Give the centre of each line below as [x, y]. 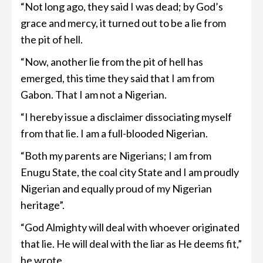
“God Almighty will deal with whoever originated [130, 227]
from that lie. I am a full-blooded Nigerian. [114, 133]
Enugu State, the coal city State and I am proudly [130, 172]
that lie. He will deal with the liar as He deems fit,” [131, 243]
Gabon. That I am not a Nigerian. [94, 94]
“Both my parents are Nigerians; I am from [116, 155]
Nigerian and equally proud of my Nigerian [116, 188]
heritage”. [43, 205]
